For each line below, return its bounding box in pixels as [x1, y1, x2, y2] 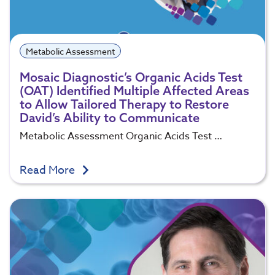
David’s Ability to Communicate [20, 110, 199, 126]
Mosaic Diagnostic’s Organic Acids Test [20, 69, 242, 85]
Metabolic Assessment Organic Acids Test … [20, 129, 222, 144]
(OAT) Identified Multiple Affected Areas [20, 83, 249, 99]
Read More [20, 162, 77, 179]
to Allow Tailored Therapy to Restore [20, 96, 229, 112]
